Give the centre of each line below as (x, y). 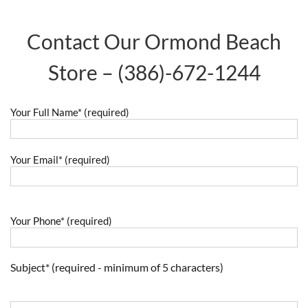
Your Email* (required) (60, 160)
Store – (82, 73)
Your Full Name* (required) (70, 113)
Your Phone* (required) (61, 221)
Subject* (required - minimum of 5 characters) (117, 267)
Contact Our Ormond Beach (154, 42)
